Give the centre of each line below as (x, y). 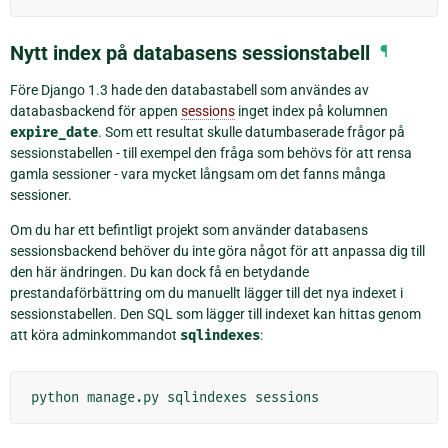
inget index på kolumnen (311, 110)
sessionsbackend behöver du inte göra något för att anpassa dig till (217, 250)
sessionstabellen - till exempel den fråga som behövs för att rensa (211, 152)
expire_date (54, 132)
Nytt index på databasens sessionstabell (190, 52)
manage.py (123, 397)
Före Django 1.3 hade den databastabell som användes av (189, 89)
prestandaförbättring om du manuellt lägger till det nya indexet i (206, 292)
